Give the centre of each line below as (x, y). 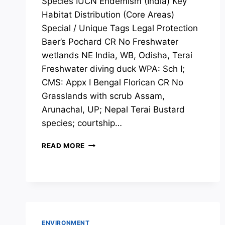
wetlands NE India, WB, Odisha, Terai (117, 55)
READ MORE (64, 146)
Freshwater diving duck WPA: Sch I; (113, 69)
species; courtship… (82, 123)
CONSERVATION (114, 164)
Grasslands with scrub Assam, (103, 96)
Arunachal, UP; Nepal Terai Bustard (113, 110)
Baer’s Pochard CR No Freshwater (110, 42)
